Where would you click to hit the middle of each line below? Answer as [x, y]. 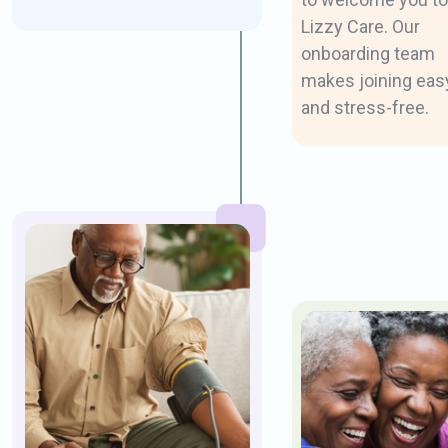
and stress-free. [364, 107]
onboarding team [367, 53]
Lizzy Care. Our [360, 26]
